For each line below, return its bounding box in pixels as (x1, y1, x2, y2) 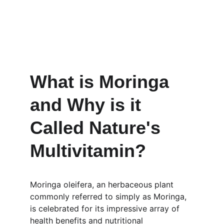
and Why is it (30, 94, 146, 115)
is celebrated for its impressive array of (30, 203, 182, 213)
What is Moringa (30, 71, 174, 92)
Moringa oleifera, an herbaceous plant (30, 179, 176, 189)
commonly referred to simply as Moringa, (30, 191, 189, 201)
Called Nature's (30, 117, 165, 138)
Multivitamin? (30, 140, 146, 161)
